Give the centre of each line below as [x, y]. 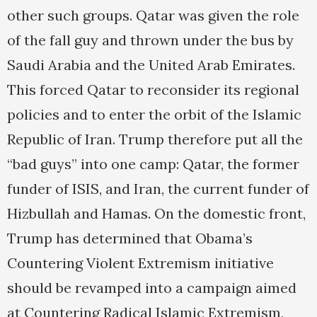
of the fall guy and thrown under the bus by [150, 40]
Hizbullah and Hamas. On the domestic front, [156, 214]
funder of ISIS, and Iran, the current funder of [158, 189]
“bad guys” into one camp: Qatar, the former [153, 164]
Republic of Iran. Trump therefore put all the [155, 139]
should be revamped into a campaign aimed [152, 288]
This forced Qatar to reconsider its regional [153, 90]
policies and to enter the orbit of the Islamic [154, 115]
